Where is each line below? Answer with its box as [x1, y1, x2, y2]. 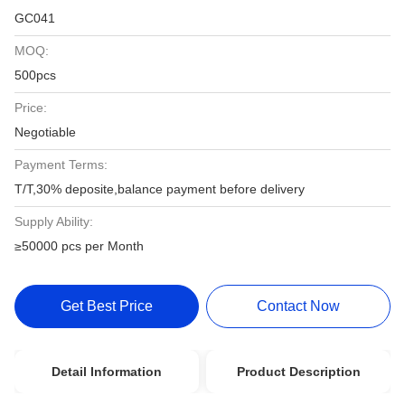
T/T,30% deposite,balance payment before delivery [14, 182, 305, 196]
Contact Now [257, 298, 341, 314]
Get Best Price [60, 298, 153, 314]
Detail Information [51, 364, 162, 379]
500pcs [14, 68, 56, 82]
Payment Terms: [14, 157, 108, 172]
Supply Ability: [14, 214, 93, 229]
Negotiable [14, 125, 76, 139]
